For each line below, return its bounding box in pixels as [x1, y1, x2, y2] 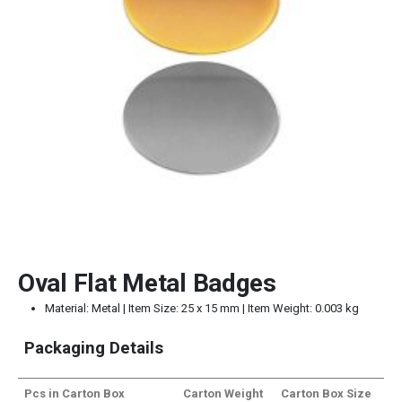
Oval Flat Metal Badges [18, 267, 276, 298]
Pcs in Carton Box [24, 386, 126, 400]
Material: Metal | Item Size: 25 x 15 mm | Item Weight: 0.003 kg [44, 301, 359, 315]
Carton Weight [183, 386, 264, 400]
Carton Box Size [281, 386, 372, 400]
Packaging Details [24, 337, 164, 358]
